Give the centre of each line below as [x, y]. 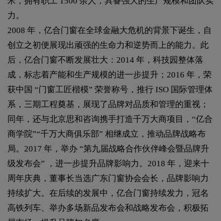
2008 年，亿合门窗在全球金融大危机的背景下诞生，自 [110, 30]
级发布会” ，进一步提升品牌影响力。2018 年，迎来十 [108, 163]
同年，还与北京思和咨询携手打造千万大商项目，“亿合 [110, 119]
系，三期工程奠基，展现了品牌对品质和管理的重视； [108, 104]
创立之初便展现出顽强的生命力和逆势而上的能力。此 [108, 45]
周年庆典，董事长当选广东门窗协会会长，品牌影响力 [108, 178]
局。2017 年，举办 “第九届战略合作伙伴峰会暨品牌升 [108, 148]
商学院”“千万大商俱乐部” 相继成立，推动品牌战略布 [107, 134]
